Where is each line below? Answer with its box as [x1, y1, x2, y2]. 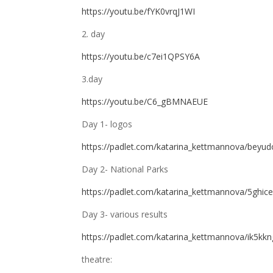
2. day [82, 28, 105, 40]
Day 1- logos [82, 118, 133, 130]
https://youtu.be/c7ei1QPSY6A [82, 51, 200, 62]
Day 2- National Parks [82, 163, 169, 175]
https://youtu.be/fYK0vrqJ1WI [82, 5, 196, 17]
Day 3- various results [82, 208, 168, 220]
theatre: [82, 253, 113, 265]
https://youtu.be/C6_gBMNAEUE [82, 96, 208, 107]
